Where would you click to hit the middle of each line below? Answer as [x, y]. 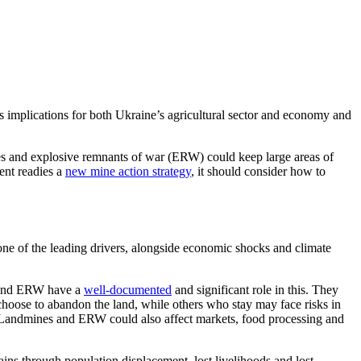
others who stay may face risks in [255, 305]
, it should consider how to [258, 171]
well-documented [128, 290]
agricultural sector [213, 114]
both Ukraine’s [127, 114]
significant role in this [249, 290]
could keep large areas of [269, 156]
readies [35, 171]
